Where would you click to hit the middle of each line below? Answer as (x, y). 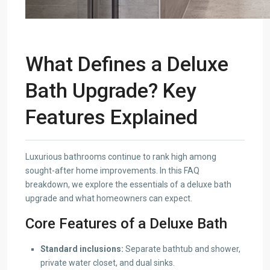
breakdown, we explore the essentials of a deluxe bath (128, 184)
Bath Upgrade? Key (111, 90)
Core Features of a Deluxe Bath (126, 223)
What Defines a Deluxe (127, 64)
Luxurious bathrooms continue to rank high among (121, 156)
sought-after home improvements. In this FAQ (112, 170)
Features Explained (111, 117)
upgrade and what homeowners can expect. (109, 198)
